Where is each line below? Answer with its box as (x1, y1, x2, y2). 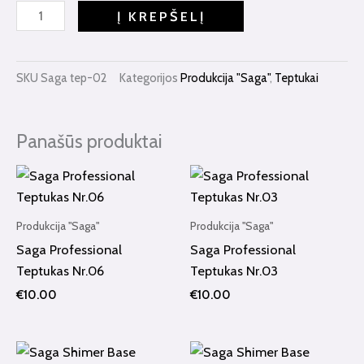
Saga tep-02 (41, 71, 107, 86)
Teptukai (275, 71, 318, 86)
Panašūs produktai (16, 130, 162, 154)
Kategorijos (119, 71, 178, 86)
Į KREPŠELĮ (116, 7, 206, 24)
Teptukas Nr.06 (16, 262, 104, 279)
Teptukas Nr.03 (190, 262, 278, 279)
